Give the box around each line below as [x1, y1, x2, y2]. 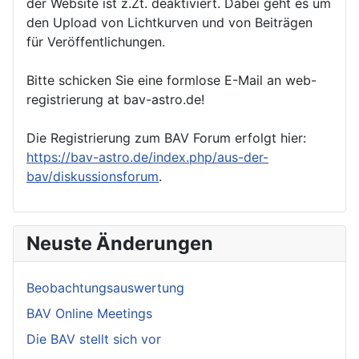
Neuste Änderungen [26, 231, 213, 255]
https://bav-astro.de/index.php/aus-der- [26, 148, 268, 165]
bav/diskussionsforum [26, 167, 159, 184]
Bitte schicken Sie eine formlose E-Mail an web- [26, 71, 317, 88]
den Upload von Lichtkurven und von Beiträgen [26, 14, 313, 30]
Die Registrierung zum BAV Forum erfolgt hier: [26, 129, 306, 146]
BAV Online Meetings [26, 305, 152, 321]
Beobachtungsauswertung [26, 279, 184, 296]
